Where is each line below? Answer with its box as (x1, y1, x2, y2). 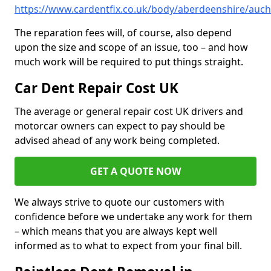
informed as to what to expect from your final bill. (15, 239, 242, 253)
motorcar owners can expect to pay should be (15, 119, 225, 133)
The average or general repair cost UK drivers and (15, 105, 243, 119)
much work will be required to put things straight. (15, 55, 243, 69)
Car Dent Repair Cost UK (15, 79, 178, 98)
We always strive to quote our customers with (15, 195, 224, 209)
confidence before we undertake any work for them (15, 210, 252, 224)
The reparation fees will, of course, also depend (15, 26, 232, 40)
